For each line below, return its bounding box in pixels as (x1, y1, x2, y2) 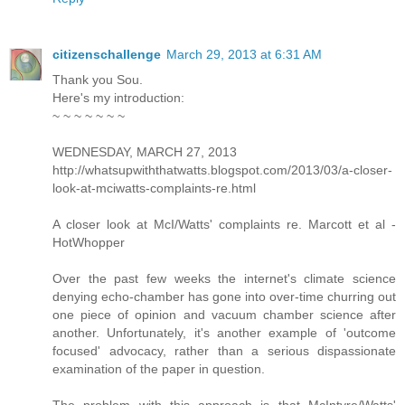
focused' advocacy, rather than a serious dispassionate (52, 343, 396, 358)
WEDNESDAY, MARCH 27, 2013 (52, 144, 237, 159)
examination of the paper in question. (52, 361, 265, 376)
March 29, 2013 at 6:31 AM (166, 46, 322, 61)
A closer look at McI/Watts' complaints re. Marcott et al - (52, 216, 396, 231)
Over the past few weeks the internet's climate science (52, 270, 396, 286)
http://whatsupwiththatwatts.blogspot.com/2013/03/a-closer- (52, 162, 392, 177)
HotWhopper (52, 234, 125, 250)
